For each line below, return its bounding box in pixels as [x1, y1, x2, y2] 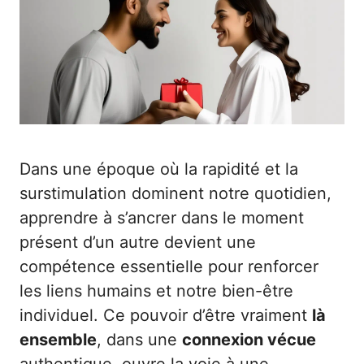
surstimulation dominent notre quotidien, [19, 184, 331, 203]
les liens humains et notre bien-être [19, 281, 293, 301]
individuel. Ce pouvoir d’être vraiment [19, 305, 312, 325]
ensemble [19, 330, 97, 349]
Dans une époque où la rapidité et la [19, 159, 298, 179]
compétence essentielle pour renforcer [19, 257, 318, 276]
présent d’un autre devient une [19, 232, 256, 252]
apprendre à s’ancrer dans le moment [19, 208, 304, 227]
